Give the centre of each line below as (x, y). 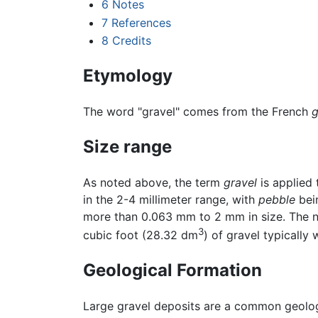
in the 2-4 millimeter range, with (171, 199)
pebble (277, 199)
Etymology (128, 76)
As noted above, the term (153, 182)
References (141, 22)
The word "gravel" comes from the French (197, 112)
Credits (131, 41)
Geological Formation (172, 270)
